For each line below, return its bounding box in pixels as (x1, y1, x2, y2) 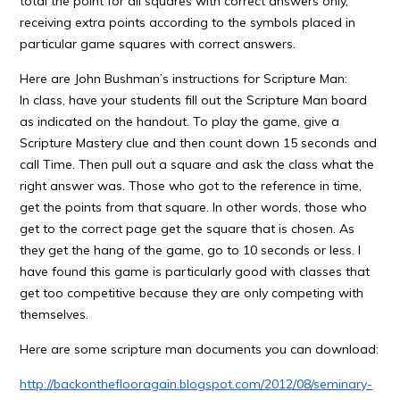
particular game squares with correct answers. (20, 36, 296, 52)
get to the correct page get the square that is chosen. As (20, 221, 355, 237)
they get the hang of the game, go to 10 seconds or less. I (20, 242, 362, 258)
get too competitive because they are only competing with (20, 285, 364, 301)
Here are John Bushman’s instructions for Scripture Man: (20, 71, 348, 87)
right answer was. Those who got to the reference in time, (20, 178, 362, 194)
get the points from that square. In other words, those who (20, 199, 368, 215)
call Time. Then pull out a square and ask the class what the (20, 156, 375, 172)
